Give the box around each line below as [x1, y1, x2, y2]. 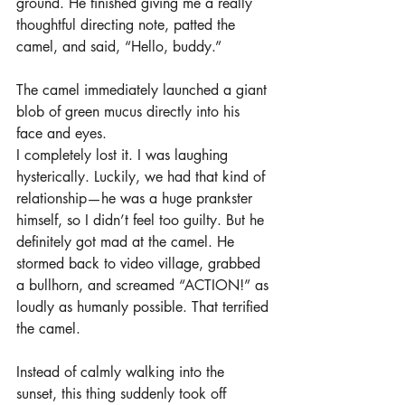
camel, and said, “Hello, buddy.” [16, 36, 221, 56]
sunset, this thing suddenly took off [16, 383, 231, 403]
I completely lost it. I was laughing [16, 145, 232, 165]
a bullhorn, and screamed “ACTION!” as [16, 275, 273, 295]
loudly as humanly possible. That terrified [16, 297, 273, 316]
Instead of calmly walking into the [16, 362, 229, 381]
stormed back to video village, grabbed [16, 253, 265, 273]
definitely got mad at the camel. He [16, 231, 239, 251]
